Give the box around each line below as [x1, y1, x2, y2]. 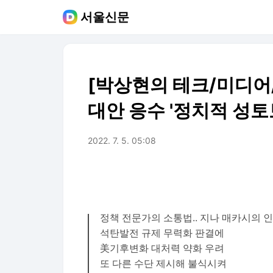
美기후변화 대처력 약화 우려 [100, 243, 224, 254]
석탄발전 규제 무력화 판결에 [100, 227, 224, 239]
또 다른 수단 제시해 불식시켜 [100, 258, 227, 269]
